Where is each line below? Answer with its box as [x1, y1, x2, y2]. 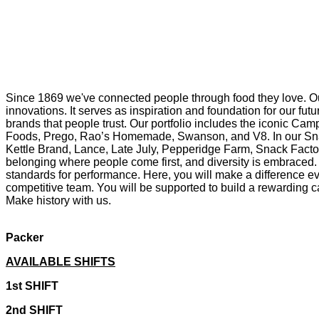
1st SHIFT [6, 279, 58, 292]
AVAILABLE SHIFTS [6, 255, 115, 268]
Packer [6, 231, 43, 244]
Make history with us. [6, 194, 111, 206]
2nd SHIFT [6, 303, 63, 316]
